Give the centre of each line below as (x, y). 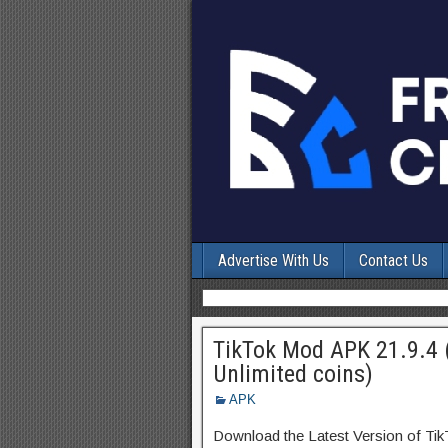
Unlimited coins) (293, 374)
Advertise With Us (273, 260)
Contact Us (393, 260)
